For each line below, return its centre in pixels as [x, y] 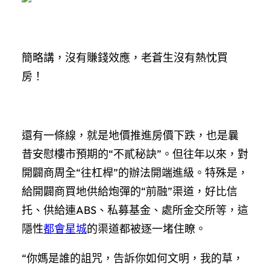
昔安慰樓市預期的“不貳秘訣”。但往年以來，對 [135, 154]
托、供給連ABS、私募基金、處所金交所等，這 [135, 210]
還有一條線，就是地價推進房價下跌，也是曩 [130, 135]
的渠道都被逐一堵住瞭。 [146, 228]
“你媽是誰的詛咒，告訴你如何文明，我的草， [133, 258]
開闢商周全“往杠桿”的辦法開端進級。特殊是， [135, 172]
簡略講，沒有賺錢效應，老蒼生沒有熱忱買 [125, 57]
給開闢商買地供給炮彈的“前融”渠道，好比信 [130, 191]
